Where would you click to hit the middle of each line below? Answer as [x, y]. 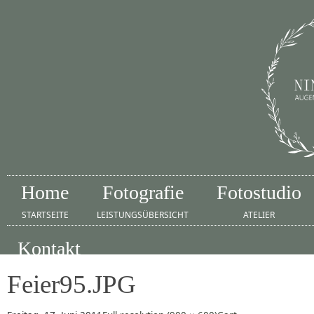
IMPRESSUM [49, 271]
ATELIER [259, 215]
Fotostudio [259, 192]
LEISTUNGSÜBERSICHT [143, 215]
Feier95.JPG [71, 284]
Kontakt [49, 248]
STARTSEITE [45, 215]
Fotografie [143, 192]
